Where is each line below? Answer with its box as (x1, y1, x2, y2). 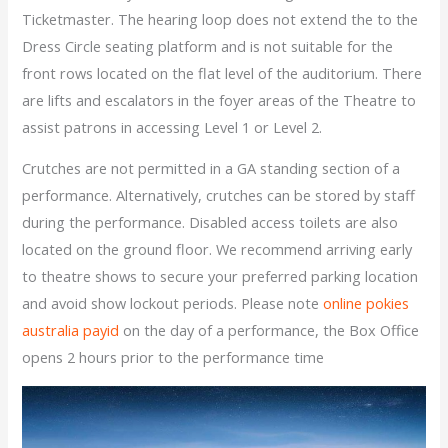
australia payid (22, 320, 120, 341)
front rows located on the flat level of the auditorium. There (22, 62, 423, 83)
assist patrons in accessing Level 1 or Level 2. (22, 116, 323, 137)
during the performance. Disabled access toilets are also (22, 212, 399, 233)
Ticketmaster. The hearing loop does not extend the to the (22, 8, 419, 29)
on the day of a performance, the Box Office (119, 320, 420, 341)
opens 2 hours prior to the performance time (22, 347, 325, 368)
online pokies (323, 293, 410, 314)
